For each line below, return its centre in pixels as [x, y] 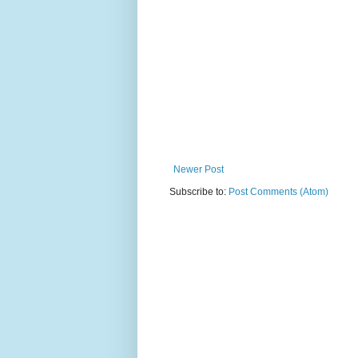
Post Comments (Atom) [278, 192]
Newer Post [199, 170]
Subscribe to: [199, 192]
